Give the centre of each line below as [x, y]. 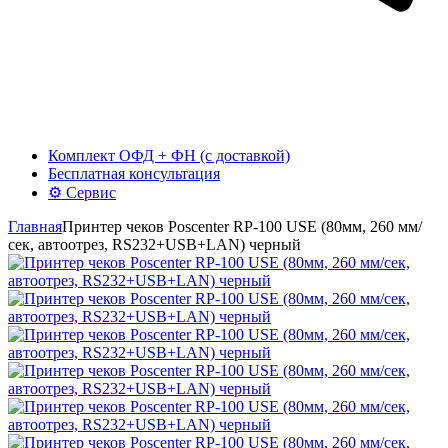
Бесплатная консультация [134, 173]
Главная [35, 226]
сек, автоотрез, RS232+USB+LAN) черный [154, 244]
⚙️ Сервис [82, 192]
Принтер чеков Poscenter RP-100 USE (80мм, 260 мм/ [242, 226]
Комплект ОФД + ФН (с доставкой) [169, 155]
